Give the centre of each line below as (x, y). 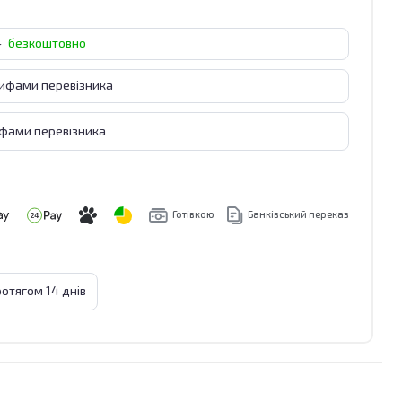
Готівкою (193, 215)
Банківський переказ (298, 215)
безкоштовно (47, 44)
